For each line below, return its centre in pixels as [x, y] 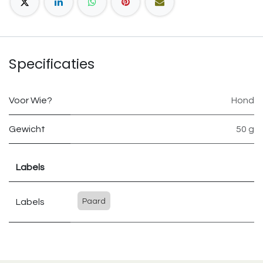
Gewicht [27, 129]
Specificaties [52, 64]
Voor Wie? [31, 101]
